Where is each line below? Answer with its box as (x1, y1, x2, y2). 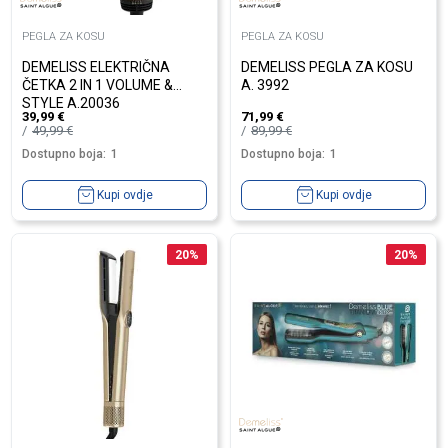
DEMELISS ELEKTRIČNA (22, 58, 170, 75)
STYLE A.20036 (22, 94, 120, 111)
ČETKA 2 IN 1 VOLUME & (22, 76, 173, 93)
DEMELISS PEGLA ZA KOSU (241, 58, 413, 75)
